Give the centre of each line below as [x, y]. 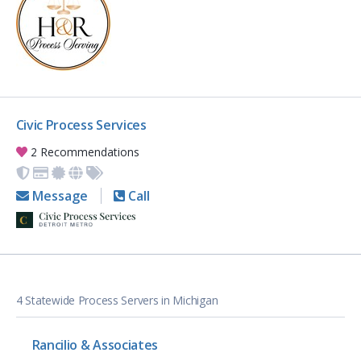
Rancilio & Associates [95, 345]
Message [58, 196]
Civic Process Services [81, 125]
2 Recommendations [84, 152]
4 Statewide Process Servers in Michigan [117, 301]
